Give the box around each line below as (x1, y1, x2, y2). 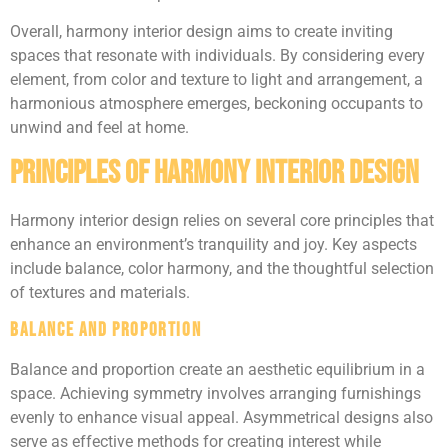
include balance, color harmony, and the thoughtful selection (10, 258, 434, 278)
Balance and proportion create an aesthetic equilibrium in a (10, 360, 425, 380)
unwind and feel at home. (10, 118, 189, 138)
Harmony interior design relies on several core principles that (10, 210, 434, 230)
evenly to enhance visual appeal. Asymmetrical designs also (10, 408, 433, 428)
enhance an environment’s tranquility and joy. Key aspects (10, 234, 417, 254)
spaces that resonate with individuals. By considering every (10, 46, 425, 66)
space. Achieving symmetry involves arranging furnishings (10, 384, 421, 404)
